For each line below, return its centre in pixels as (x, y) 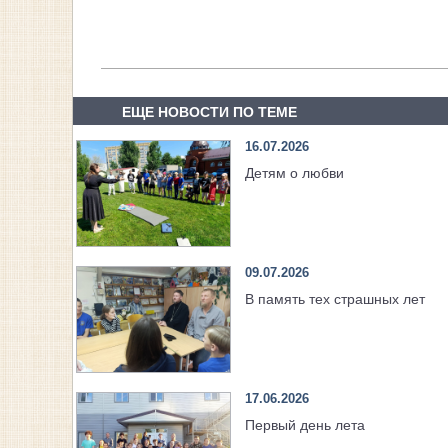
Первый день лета (304, 425)
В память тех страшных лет (334, 299)
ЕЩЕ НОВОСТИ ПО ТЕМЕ (209, 112)
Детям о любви (294, 173)
